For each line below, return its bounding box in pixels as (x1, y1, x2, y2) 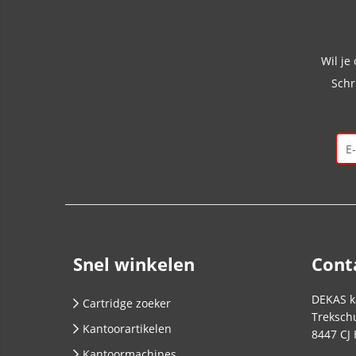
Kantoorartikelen (83, 321, 172, 336)
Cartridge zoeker (83, 296, 171, 311)
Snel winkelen (73, 252, 195, 276)
